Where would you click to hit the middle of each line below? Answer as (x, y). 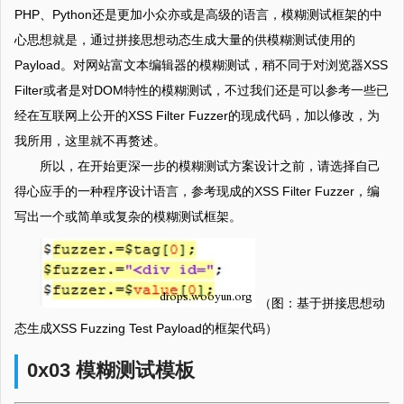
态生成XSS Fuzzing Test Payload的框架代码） (146, 329)
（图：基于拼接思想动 (320, 303)
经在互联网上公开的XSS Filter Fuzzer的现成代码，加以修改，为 (197, 116)
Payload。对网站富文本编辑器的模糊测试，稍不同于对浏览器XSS (201, 65)
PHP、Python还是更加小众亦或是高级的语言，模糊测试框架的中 (198, 15)
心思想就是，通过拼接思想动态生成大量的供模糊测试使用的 (185, 40)
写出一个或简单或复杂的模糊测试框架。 (128, 217)
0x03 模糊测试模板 (111, 371)
